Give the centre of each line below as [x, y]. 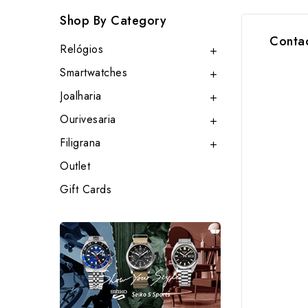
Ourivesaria [88, 119]
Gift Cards [86, 189]
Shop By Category [113, 21]
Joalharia [81, 96]
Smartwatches [93, 73]
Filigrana [80, 143]
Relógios [81, 49]
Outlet [75, 166]
